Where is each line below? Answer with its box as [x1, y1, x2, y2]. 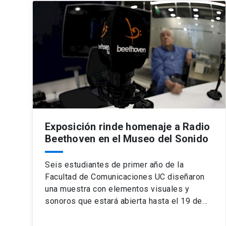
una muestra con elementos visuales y [45, 184, 189, 194]
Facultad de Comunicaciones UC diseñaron [45, 172, 205, 182]
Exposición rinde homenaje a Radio [45, 121, 210, 133]
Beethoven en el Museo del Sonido [45, 133, 208, 145]
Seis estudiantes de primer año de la [45, 160, 184, 170]
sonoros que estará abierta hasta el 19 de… [45, 196, 207, 206]
